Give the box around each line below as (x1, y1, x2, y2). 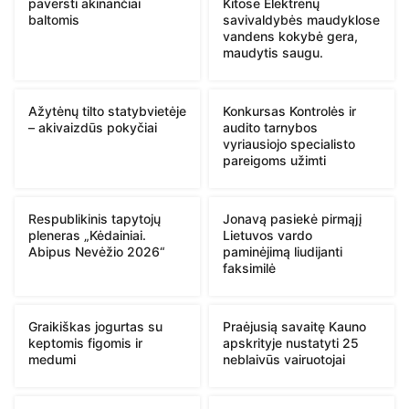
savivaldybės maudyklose (223, 11, 380, 27)
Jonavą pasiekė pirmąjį (223, 210, 362, 226)
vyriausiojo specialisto (223, 135, 355, 152)
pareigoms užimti (223, 152, 326, 168)
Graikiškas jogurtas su (28, 318, 163, 334)
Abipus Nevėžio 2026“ (28, 243, 165, 259)
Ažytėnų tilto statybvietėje (28, 102, 186, 119)
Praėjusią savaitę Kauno (223, 318, 366, 334)
